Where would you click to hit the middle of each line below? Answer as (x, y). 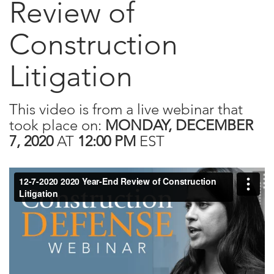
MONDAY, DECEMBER (179, 125)
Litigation (71, 76)
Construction (94, 44)
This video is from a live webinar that (126, 109)
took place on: (57, 125)
